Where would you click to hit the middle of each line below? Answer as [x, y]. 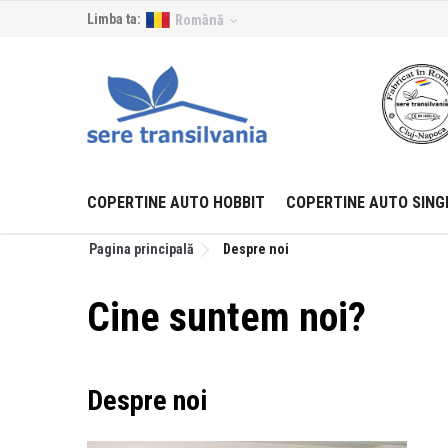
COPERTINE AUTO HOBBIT [176, 202]
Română [199, 20]
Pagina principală [141, 249]
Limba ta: [114, 19]
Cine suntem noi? [226, 317]
